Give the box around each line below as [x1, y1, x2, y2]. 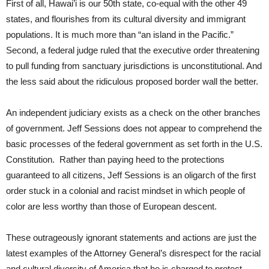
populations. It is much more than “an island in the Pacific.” [6, 29, 234, 40]
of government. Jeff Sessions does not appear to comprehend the [6, 123, 262, 134]
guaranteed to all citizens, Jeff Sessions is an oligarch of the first [6, 170, 256, 181]
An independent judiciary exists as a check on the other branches [6, 107, 261, 118]
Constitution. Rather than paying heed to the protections [6, 154, 225, 165]
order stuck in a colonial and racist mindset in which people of [6, 186, 245, 196]
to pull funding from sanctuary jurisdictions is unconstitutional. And [6, 61, 262, 71]
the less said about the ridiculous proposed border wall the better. [6, 76, 258, 87]
